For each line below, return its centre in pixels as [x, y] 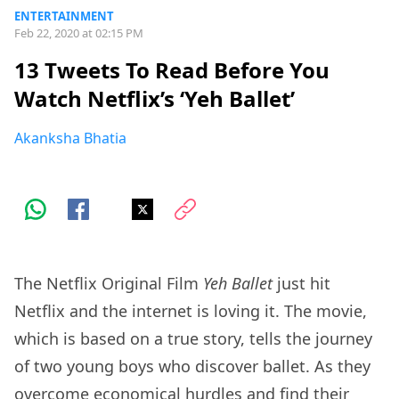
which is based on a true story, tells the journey [193, 339]
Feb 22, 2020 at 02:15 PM [79, 33]
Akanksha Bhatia [70, 138]
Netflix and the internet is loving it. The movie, [191, 311]
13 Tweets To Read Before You [172, 70]
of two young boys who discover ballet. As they [192, 366]
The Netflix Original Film [109, 284]
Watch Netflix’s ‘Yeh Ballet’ [155, 99]
